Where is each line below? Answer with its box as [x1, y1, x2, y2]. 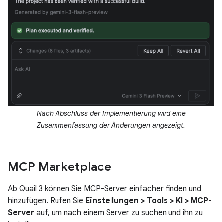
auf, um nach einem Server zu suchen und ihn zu [34, 208, 203, 218]
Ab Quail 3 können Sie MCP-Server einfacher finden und [8, 184, 201, 194]
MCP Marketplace [8, 160, 111, 175]
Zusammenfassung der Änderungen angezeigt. [37, 121, 185, 130]
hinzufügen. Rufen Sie [8, 196, 85, 206]
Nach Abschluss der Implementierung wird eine [36, 109, 186, 118]
